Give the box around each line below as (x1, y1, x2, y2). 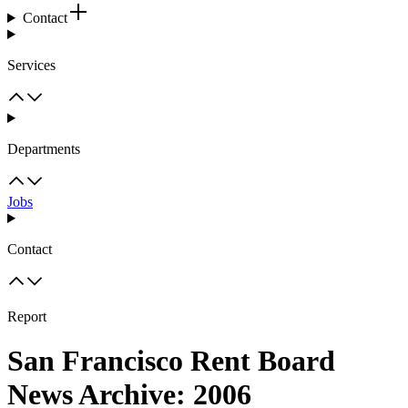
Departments (7, 141, 80, 157)
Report (7, 309, 46, 324)
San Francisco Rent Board (7, 344, 335, 378)
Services (7, 57, 56, 73)
